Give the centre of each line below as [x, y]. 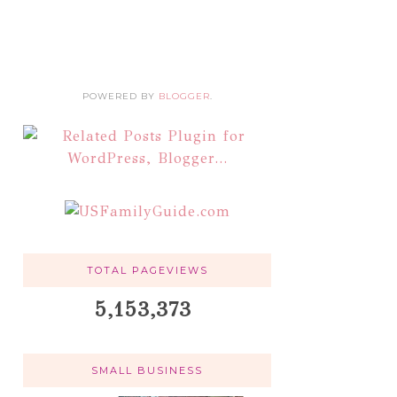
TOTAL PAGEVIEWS [147, 271]
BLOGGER [184, 97]
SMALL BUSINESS [147, 371]
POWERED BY [120, 97]
